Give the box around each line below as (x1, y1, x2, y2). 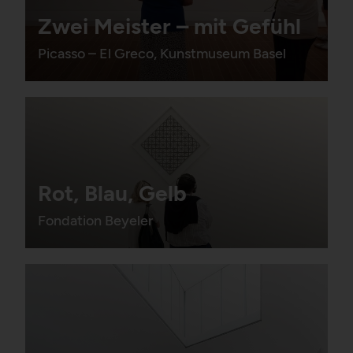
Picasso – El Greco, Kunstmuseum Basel (38, 44, 286, 62)
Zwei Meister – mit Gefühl (38, 12, 301, 39)
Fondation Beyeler (38, 211, 153, 229)
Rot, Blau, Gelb (38, 179, 187, 206)
